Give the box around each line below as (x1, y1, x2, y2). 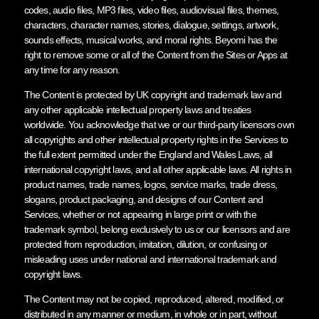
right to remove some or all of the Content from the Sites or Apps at (23, 48, 288, 61)
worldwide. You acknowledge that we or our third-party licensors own (23, 118, 294, 130)
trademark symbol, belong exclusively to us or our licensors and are (23, 223, 290, 235)
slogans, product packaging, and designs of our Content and (23, 193, 263, 205)
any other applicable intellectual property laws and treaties (23, 103, 251, 115)
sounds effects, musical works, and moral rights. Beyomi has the (23, 33, 278, 46)
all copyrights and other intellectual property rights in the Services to (23, 133, 288, 145)
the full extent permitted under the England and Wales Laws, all (23, 148, 273, 160)
